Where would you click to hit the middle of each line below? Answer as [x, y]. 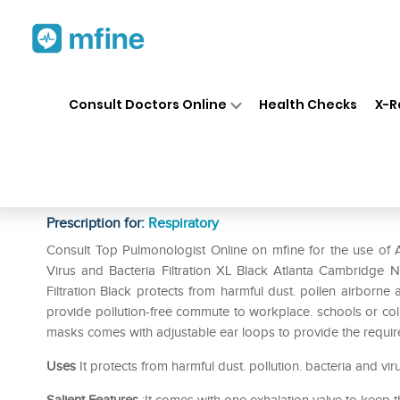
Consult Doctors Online [147, 104]
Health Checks [308, 104]
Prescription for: [97, 223]
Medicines [207, 87]
